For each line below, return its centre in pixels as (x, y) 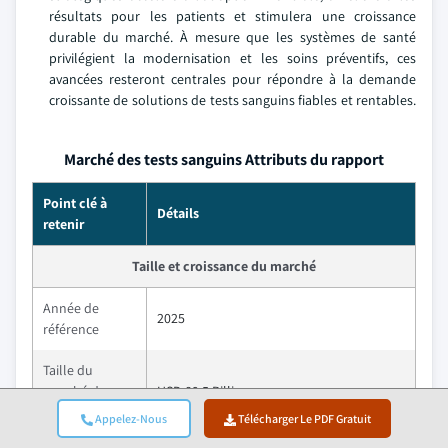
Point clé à (75, 202)
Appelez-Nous (129, 418)
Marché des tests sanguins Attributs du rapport (224, 159)
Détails (178, 212)
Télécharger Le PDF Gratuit (304, 418)
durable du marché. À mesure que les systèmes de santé (232, 36)
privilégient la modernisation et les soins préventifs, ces (232, 57)
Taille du (68, 369)
